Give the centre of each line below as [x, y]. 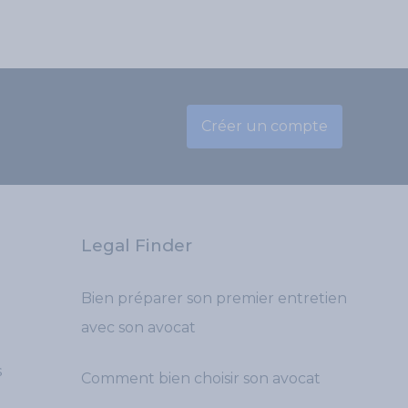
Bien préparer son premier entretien [214, 298]
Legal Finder [137, 245]
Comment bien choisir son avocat [201, 378]
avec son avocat [138, 327]
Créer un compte [265, 126]
